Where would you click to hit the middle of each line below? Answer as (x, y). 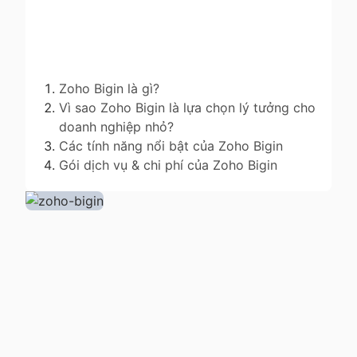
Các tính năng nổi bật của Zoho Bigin (171, 145)
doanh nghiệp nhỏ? (116, 126)
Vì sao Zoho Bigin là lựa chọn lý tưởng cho (187, 107)
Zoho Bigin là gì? (109, 88)
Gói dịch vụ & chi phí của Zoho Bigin (168, 165)
